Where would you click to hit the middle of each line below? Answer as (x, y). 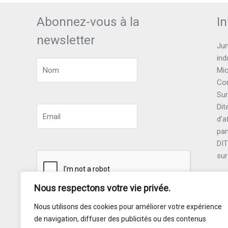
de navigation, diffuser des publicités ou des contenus (120, 219)
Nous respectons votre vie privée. (102, 188)
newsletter (66, 40)
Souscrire (65, 208)
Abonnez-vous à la (88, 21)
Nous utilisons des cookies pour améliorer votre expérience (128, 207)
